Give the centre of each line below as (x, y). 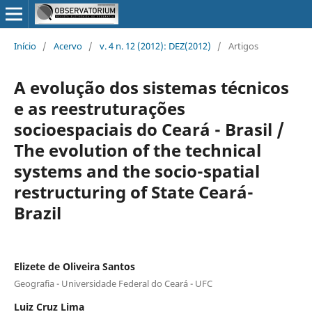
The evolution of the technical (137, 150)
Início (25, 46)
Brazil (37, 212)
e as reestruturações (99, 108)
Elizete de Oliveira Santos (74, 266)
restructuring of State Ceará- (133, 192)
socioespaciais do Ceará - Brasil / (149, 129)
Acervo (68, 46)
